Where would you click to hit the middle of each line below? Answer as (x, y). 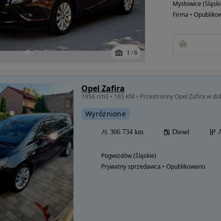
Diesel (181, 132)
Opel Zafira (103, 88)
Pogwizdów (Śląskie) (129, 156)
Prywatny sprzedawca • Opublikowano (153, 166)
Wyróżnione (106, 114)
